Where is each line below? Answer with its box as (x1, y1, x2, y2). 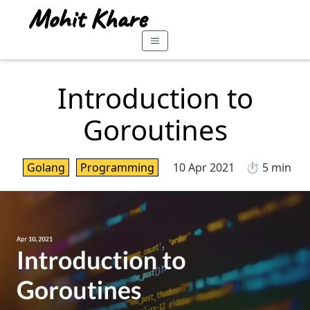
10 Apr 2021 (172, 160, 235, 176)
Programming (80, 160, 154, 176)
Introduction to (57, 79, 253, 118)
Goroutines (82, 111, 228, 149)
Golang (26, 160, 65, 176)
